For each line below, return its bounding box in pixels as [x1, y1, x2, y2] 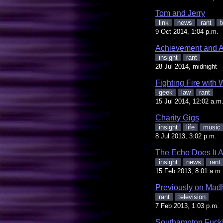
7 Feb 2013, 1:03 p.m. [155, 202, 219, 210]
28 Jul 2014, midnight [155, 62, 217, 70]
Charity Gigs [155, 113, 199, 122]
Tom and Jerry [155, 8, 205, 17]
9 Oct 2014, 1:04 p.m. [155, 27, 219, 35]
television [178, 193, 206, 201]
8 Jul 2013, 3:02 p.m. [155, 132, 217, 140]
